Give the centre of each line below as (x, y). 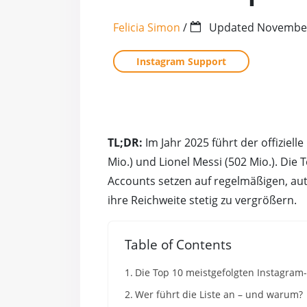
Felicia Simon (147, 28)
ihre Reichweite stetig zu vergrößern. (202, 200)
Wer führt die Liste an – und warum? (219, 295)
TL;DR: (126, 143)
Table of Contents (178, 245)
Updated (232, 28)
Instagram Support (181, 62)
